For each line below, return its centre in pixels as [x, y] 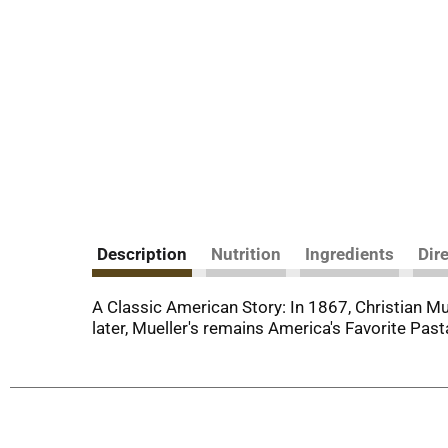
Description [142, 254]
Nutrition [246, 254]
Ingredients [349, 254]
